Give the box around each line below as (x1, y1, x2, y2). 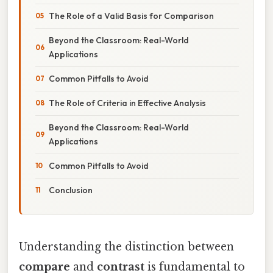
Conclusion (49, 184, 93, 196)
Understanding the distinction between (19, 239, 234, 253)
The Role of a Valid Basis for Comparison (49, 10, 214, 21)
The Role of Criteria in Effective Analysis (49, 97, 206, 108)
